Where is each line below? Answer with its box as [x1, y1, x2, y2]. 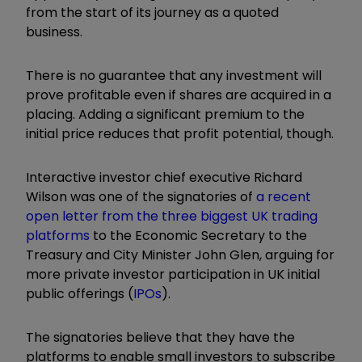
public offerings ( [26, 284, 133, 303]
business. [26, 22, 82, 41]
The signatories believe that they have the [26, 327, 295, 347]
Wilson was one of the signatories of [26, 187, 256, 206]
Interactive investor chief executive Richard [26, 167, 302, 187]
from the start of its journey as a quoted [26, 2, 279, 22]
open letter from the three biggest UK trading [26, 206, 318, 225]
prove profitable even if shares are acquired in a [26, 85, 331, 104]
